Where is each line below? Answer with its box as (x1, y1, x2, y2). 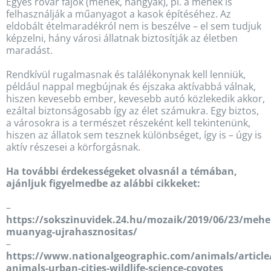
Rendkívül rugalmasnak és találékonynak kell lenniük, (5, 67, 246, 81)
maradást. (5, 43, 53, 57)
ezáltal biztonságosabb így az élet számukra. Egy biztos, (5, 103, 259, 117)
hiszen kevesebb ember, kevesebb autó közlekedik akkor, (5, 91, 265, 105)
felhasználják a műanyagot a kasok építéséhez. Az (5, 7, 231, 21)
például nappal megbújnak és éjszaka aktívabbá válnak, (5, 79, 256, 93)
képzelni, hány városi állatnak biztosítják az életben (5, 31, 238, 45)
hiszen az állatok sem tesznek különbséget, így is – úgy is (5, 128, 262, 142)
